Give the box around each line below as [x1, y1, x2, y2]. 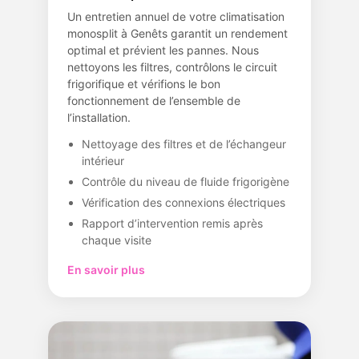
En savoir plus [67, 262, 145, 276]
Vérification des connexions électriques [82, 195, 285, 209]
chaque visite [82, 232, 151, 247]
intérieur [82, 153, 124, 167]
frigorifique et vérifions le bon [67, 76, 220, 91]
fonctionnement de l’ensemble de [67, 93, 240, 107]
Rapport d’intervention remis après [82, 216, 263, 230]
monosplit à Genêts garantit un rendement [67, 26, 288, 40]
